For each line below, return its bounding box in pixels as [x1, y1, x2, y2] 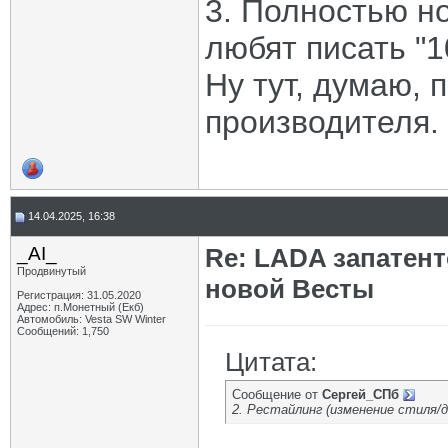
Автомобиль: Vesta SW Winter [17, 313, 166, 325]
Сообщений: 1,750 [17, 325, 109, 337]
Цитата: [225, 347, 317, 377]
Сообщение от [232, 387, 322, 402]
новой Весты [205, 274, 374, 304]
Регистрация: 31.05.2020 [17, 289, 141, 301]
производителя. [205, 104, 439, 140]
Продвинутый [17, 265, 86, 277]
